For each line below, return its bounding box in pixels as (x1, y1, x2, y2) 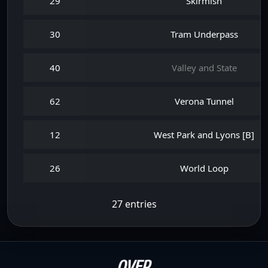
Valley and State (171, 62, 237, 74)
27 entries (111, 197, 157, 211)
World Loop (179, 162, 229, 174)
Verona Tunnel (174, 95, 234, 107)
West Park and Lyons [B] (154, 129, 254, 141)
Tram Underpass (170, 28, 238, 40)
